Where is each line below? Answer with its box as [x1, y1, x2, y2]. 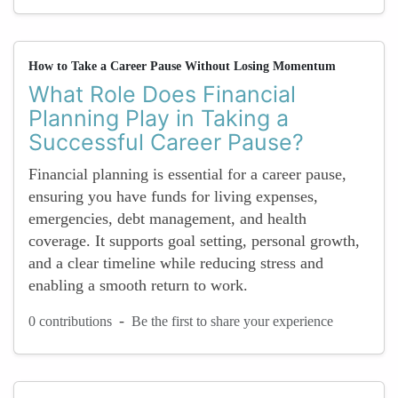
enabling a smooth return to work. [28, 276, 248, 294]
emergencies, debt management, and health [28, 210, 306, 227]
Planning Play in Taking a [28, 105, 289, 131]
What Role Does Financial [28, 81, 296, 107]
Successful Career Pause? [28, 129, 304, 155]
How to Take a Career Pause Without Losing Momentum [28, 60, 336, 73]
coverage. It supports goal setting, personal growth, [28, 232, 360, 250]
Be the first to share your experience [131, 313, 333, 329]
